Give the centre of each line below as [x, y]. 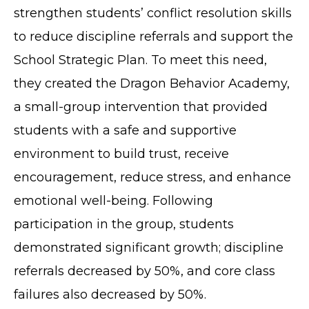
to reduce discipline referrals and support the [153, 37]
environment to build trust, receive [121, 154]
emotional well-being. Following [113, 201]
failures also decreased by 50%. [110, 295]
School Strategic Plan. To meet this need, [140, 60]
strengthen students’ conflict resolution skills [153, 13]
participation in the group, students [124, 225]
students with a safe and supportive [125, 131]
